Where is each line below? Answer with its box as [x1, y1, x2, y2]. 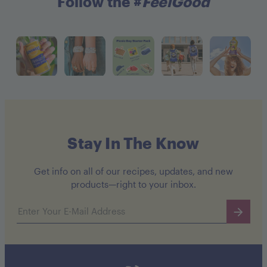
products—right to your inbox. [71, 179, 196, 190]
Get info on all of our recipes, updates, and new [34, 166, 233, 177]
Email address [17, 201, 74, 212]
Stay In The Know [67, 133, 200, 152]
